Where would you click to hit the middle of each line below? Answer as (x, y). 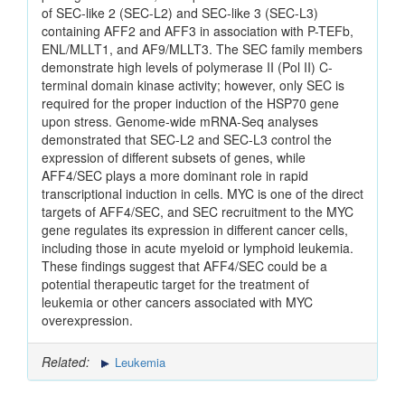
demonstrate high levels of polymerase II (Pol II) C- (187, 67)
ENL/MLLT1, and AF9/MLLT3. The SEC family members (202, 49)
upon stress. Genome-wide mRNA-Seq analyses (180, 122)
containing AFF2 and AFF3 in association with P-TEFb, (198, 31)
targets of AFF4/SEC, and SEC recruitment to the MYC (198, 212)
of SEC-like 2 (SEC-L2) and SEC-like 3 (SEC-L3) (180, 13)
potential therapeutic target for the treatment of (175, 284)
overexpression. (87, 320)
